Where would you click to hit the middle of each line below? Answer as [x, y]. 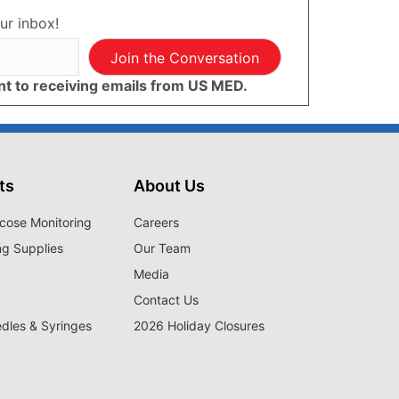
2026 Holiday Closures [199, 326]
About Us [170, 186]
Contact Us [167, 300]
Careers [157, 223]
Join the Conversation [184, 58]
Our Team [163, 248]
